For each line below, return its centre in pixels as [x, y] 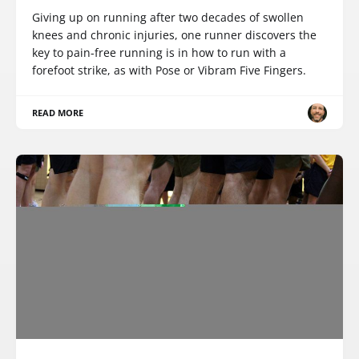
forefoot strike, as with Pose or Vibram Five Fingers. [169, 70]
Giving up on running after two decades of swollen [168, 17]
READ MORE [58, 113]
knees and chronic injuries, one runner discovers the [174, 35]
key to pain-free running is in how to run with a [159, 52]
